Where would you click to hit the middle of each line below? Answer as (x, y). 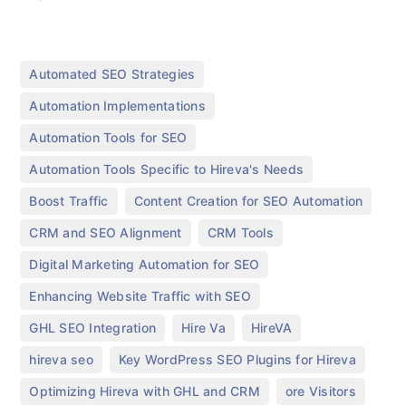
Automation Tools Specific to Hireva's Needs (167, 169)
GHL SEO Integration (93, 327)
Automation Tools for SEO (108, 137)
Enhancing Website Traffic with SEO (140, 295)
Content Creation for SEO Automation (248, 200)
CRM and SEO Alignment (106, 232)
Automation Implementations (117, 105)
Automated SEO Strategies (112, 73)
